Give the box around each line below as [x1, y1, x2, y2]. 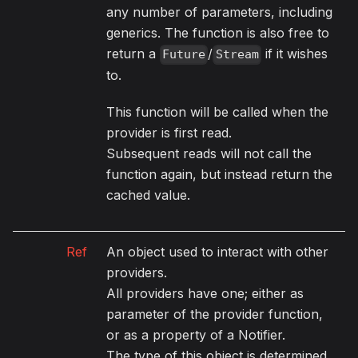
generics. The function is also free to [106, 25, 329, 42]
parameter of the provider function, [106, 306, 323, 323]
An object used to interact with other [106, 244, 328, 261]
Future [162, 47, 206, 62]
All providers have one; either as [106, 285, 304, 302]
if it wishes [261, 46, 328, 62]
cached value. [106, 187, 190, 204]
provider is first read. [106, 125, 232, 141]
